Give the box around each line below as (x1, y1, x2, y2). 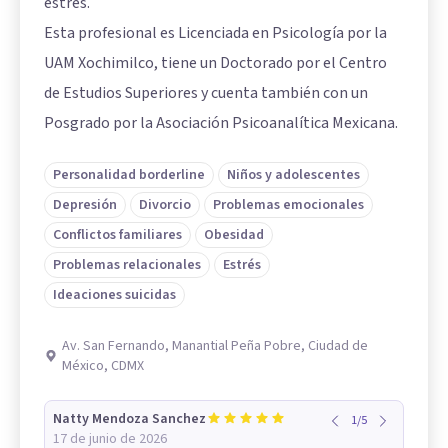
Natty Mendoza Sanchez (53, 409, 206, 429)
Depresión (53, 195, 117, 215)
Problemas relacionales (53, 255, 201, 275)
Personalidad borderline (53, 165, 205, 185)
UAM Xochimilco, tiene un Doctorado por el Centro (44, 52, 387, 74)
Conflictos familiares (53, 225, 182, 245)
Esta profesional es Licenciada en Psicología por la (44, 22, 387, 44)
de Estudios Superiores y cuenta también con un (44, 82, 368, 104)
